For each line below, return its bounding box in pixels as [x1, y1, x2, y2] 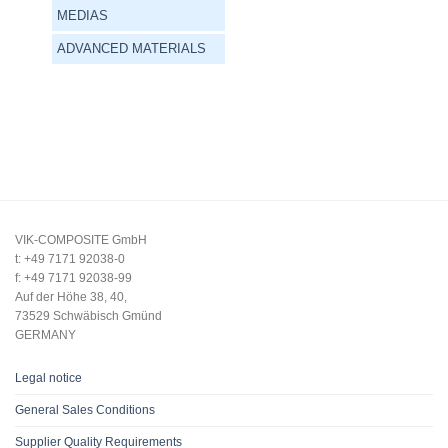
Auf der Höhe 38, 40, [15, 289, 127, 304]
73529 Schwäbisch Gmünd [15, 308, 162, 323]
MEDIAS [56, 7, 108, 23]
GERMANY [15, 327, 76, 342]
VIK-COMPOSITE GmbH [15, 232, 147, 247]
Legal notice [15, 370, 82, 385]
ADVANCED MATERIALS [56, 40, 206, 56]
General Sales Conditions [15, 402, 155, 417]
